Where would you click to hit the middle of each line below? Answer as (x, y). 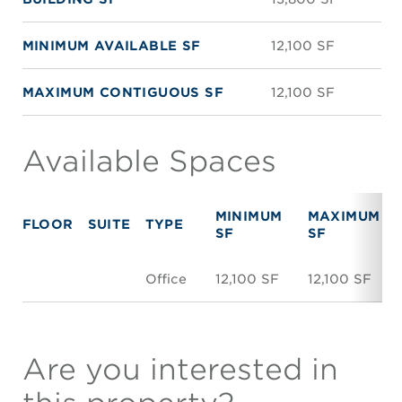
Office (166, 278)
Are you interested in (180, 370)
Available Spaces (149, 161)
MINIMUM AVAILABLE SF (111, 45)
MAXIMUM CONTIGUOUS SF (123, 92)
